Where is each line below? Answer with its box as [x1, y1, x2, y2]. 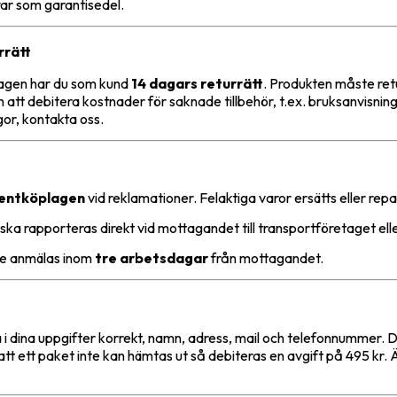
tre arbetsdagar [95, 248, 208, 267]
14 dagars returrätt [131, 74, 263, 92]
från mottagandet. [208, 248, 323, 267]
